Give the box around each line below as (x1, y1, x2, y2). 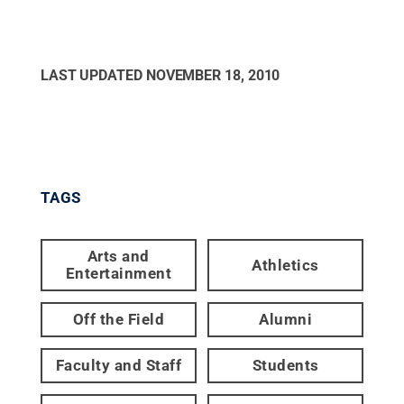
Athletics (252, 255, 319, 274)
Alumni (259, 310, 313, 329)
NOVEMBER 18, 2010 (145, 67, 280, 85)
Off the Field (72, 310, 165, 329)
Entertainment (65, 264, 172, 283)
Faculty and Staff (55, 356, 182, 375)
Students (252, 356, 319, 375)
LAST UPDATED (40, 67, 146, 85)
